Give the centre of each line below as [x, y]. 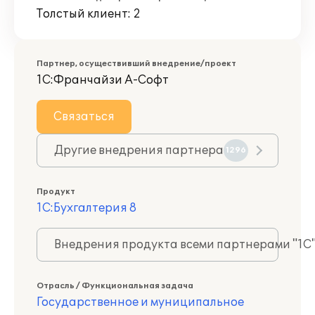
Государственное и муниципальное [140, 302]
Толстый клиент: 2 [89, 14]
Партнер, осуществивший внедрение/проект [136, 64]
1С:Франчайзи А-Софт [103, 80]
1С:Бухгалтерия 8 [86, 208]
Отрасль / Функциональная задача [115, 286]
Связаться [84, 117]
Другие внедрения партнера [139, 150]
